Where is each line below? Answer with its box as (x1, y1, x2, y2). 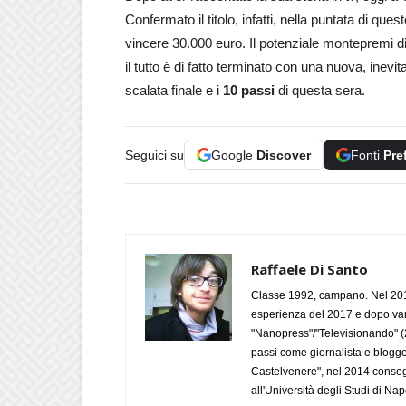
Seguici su (125, 147, 184, 162)
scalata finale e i (125, 82, 219, 98)
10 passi (219, 82, 275, 98)
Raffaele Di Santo (251, 259, 368, 278)
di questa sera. (275, 82, 365, 98)
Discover (256, 147, 311, 162)
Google (211, 147, 256, 162)
